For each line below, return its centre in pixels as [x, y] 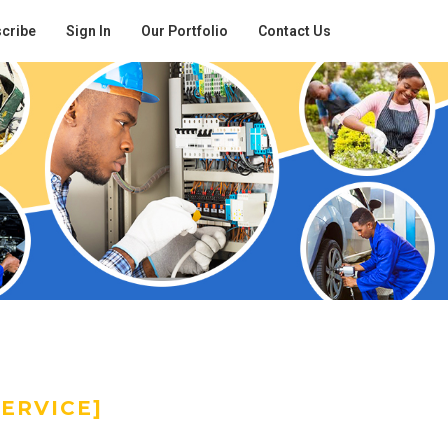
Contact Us [294, 31]
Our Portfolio [184, 31]
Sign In [88, 31]
